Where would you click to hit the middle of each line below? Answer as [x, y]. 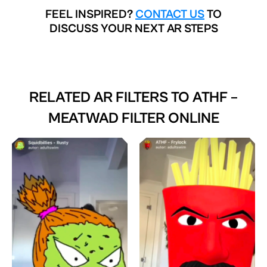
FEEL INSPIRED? [90, 14]
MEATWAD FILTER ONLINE [133, 118]
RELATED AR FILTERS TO [111, 97]
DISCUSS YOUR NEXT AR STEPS [133, 29]
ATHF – [215, 97]
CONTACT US [170, 14]
